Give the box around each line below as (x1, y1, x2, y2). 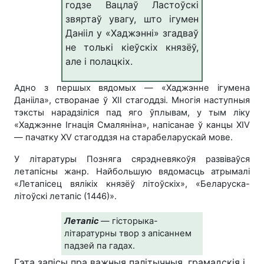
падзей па (64, 240, 109, 251)
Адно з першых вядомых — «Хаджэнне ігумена (14, 82, 250, 93)
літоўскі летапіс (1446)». (14, 190, 117, 202)
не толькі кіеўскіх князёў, (65, 41, 199, 53)
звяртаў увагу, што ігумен (65, 12, 199, 25)
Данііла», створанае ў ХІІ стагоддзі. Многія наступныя (14, 94, 250, 105)
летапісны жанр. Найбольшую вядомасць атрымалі (14, 166, 250, 177)
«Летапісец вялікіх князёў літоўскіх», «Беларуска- (14, 178, 250, 189)
